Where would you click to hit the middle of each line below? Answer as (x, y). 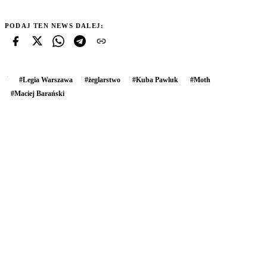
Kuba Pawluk (157, 80)
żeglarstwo (104, 80)
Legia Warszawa (48, 80)
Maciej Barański (39, 93)
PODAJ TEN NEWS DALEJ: (55, 25)
